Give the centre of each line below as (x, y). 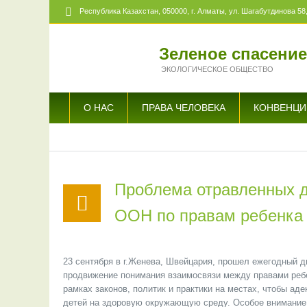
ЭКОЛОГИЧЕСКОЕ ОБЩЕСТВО (218, 69)
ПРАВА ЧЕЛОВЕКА (184, 108)
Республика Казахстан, (121, 11)
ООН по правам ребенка (209, 216)
